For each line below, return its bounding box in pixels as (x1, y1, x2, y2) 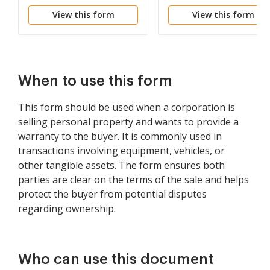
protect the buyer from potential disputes (18, 187, 207, 201)
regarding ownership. (18, 202, 116, 215)
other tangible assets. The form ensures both (18, 159, 225, 172)
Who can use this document (18, 252, 213, 266)
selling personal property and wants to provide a (18, 115, 239, 128)
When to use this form (18, 74, 172, 88)
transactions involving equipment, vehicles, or (18, 144, 225, 157)
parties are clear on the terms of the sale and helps (18, 173, 249, 186)
